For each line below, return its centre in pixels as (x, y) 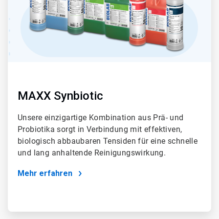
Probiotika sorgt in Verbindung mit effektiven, (100, 129)
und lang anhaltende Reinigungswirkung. (92, 153)
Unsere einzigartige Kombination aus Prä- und (101, 117)
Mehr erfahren (45, 173)
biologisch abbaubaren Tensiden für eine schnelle (108, 141)
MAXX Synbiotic (60, 96)
